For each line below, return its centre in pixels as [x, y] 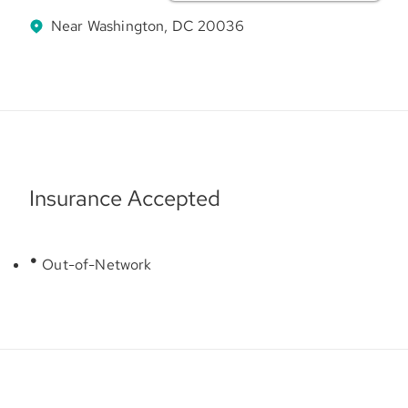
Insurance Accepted [125, 198]
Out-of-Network [95, 264]
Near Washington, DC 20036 [148, 25]
